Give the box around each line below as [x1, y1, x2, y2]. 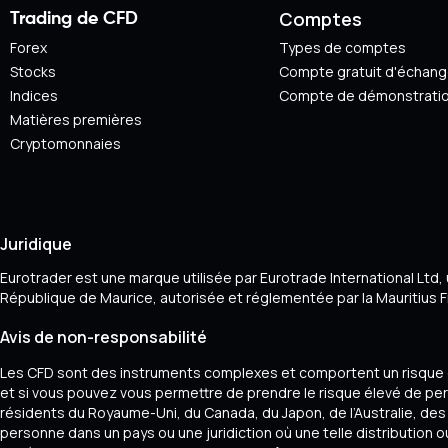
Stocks [10, 61, 56, 81]
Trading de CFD [10, 9, 138, 28]
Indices [10, 85, 58, 105]
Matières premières [10, 109, 142, 129]
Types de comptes [278, 37, 406, 57]
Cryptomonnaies [10, 133, 121, 153]
